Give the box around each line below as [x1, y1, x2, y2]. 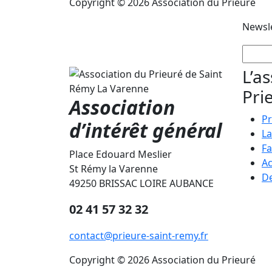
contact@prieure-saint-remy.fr [69, 229, 208, 243]
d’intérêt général [69, 117, 222, 144]
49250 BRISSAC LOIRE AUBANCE [69, 177, 214, 191]
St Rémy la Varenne [69, 162, 158, 176]
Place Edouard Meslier [69, 148, 172, 161]
